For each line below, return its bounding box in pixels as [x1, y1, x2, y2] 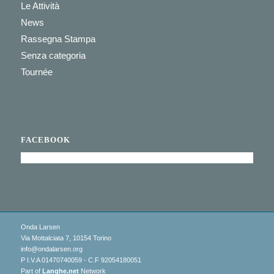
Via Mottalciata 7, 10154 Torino [20, 234, 111, 242]
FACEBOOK [20, 135, 70, 145]
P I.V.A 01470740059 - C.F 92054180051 [20, 256, 141, 264]
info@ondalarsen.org [20, 245, 83, 253]
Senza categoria [20, 50, 86, 61]
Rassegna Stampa [20, 34, 95, 45]
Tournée [20, 67, 53, 78]
